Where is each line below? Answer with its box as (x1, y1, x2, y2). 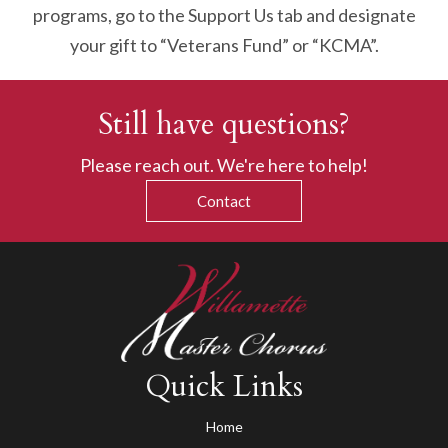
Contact (197, 191, 251, 210)
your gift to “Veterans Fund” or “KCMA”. (69, 33, 379, 56)
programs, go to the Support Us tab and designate (32, 3, 416, 26)
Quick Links (145, 365, 303, 407)
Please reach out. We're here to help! (80, 153, 368, 176)
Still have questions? (98, 103, 350, 145)
